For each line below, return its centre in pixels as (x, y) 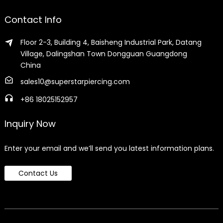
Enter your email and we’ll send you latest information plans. (109, 148)
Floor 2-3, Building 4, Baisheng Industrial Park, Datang (111, 42)
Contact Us (38, 173)
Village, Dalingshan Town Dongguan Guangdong (104, 54)
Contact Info (33, 20)
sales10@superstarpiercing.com (75, 82)
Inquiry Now (30, 124)
